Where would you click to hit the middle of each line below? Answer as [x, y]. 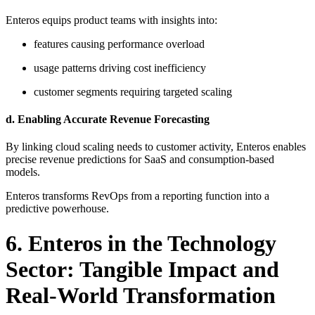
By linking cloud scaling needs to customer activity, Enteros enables [156, 147]
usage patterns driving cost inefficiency [120, 67]
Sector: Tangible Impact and [142, 269]
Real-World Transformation [141, 295]
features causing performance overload [119, 44]
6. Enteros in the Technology [141, 243]
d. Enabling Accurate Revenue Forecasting [108, 120]
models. [23, 172]
